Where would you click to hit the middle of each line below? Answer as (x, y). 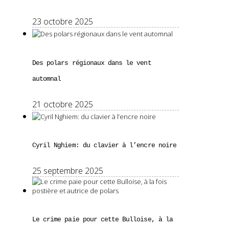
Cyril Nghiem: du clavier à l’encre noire (104, 145)
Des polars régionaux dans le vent (92, 63)
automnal (47, 79)
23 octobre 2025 (63, 22)
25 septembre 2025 (68, 171)
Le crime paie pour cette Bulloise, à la (102, 220)
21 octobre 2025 (63, 104)
